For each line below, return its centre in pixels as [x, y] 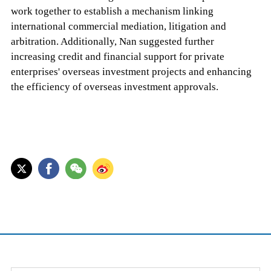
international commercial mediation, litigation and [118, 27]
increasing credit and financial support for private [117, 57]
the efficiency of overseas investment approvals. [114, 87]
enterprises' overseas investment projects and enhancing [131, 72]
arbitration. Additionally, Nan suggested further [112, 42]
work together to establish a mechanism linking [112, 11]
